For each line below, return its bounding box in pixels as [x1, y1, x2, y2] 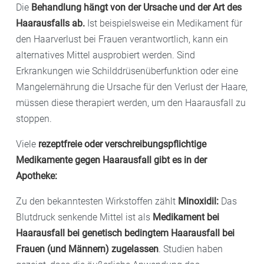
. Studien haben [159, 243, 223, 255]
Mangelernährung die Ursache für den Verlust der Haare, [16, 81, 247, 93]
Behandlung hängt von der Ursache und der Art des [29, 1, 242, 13]
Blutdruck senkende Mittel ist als [16, 211, 153, 223]
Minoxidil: [178, 195, 219, 207]
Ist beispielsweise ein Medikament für [85, 17, 242, 29]
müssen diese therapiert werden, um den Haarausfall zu [16, 97, 246, 108]
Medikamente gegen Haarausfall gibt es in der [16, 154, 207, 166]
